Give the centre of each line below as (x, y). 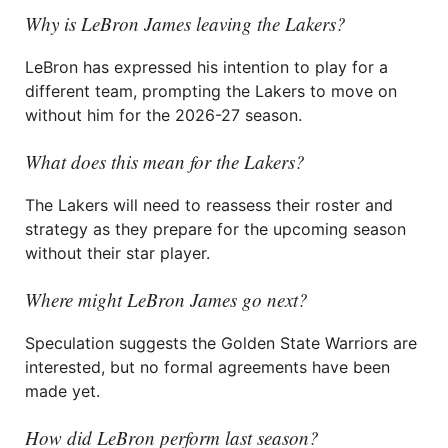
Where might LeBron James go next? (166, 299)
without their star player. (117, 253)
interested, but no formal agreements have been (207, 367)
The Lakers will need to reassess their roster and (209, 205)
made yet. (62, 391)
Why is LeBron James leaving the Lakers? (185, 23)
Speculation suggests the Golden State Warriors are (221, 343)
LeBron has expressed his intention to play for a (206, 67)
